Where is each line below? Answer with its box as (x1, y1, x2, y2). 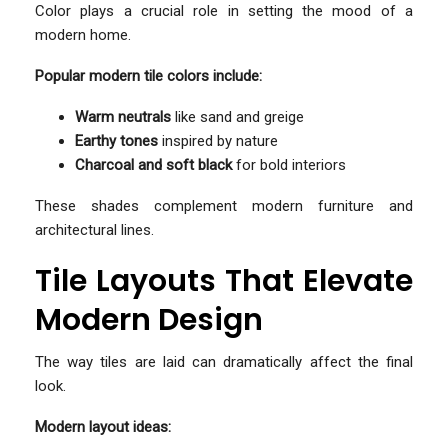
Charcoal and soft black (75, 155, 232, 174)
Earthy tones (75, 131, 158, 150)
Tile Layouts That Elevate (35, 259, 413, 302)
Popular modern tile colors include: (35, 66, 262, 85)
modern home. (35, 25, 131, 44)
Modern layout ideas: (35, 417, 171, 436)
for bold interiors (232, 155, 346, 174)
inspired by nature (158, 131, 278, 150)
